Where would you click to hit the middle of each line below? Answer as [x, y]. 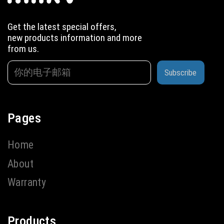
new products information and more [74, 38]
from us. [23, 49]
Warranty [27, 182]
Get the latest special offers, [62, 27]
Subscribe [181, 72]
